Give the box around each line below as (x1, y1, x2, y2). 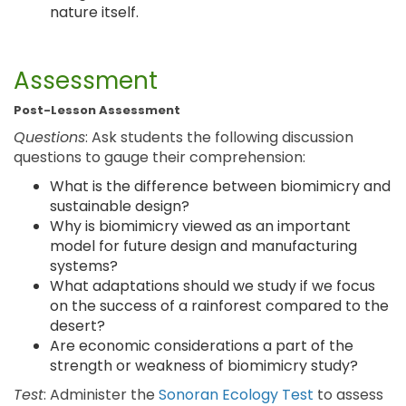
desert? (50, 315, 105, 336)
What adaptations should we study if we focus (50, 275, 375, 296)
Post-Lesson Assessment (14, 101, 180, 119)
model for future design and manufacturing (50, 236, 357, 256)
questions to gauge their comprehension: (14, 147, 305, 168)
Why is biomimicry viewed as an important (50, 216, 351, 237)
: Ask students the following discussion (85, 127, 353, 148)
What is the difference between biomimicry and (50, 176, 391, 197)
